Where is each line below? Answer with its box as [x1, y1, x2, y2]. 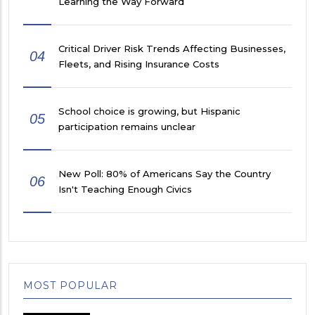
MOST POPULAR [23, 279, 117, 292]
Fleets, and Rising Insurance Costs [58, 58, 219, 70]
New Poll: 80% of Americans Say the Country [58, 168, 271, 180]
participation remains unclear [58, 121, 195, 133]
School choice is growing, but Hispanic [58, 105, 240, 117]
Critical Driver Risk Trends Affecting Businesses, [58, 43, 285, 55]
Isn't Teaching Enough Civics [58, 184, 192, 195]
